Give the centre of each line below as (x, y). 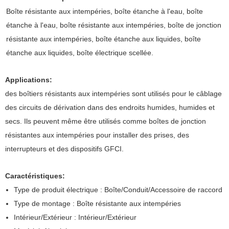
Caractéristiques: (35, 176)
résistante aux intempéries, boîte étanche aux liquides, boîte (103, 39)
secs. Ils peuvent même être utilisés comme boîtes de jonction (106, 121)
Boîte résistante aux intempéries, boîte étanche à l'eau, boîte (104, 12)
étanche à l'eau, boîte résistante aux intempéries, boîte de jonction (113, 25)
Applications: (29, 80)
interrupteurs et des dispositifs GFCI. (64, 149)
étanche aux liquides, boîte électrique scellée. (79, 53)
